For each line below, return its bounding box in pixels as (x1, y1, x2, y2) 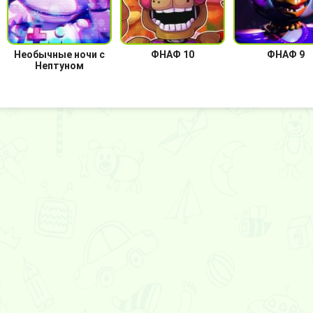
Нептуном (35, 60, 84, 71)
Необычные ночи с (14, 49, 105, 60)
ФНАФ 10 (151, 49, 194, 60)
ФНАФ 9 (267, 49, 305, 60)
